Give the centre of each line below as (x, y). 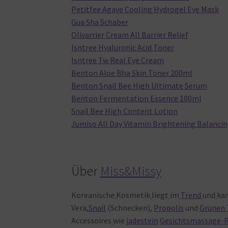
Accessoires (92, 220)
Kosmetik (133, 195)
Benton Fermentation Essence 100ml (137, 98)
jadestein (142, 220)
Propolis (169, 207)
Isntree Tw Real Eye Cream (118, 60)
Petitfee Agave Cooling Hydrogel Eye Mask (145, 9)
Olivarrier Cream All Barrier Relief (130, 35)
